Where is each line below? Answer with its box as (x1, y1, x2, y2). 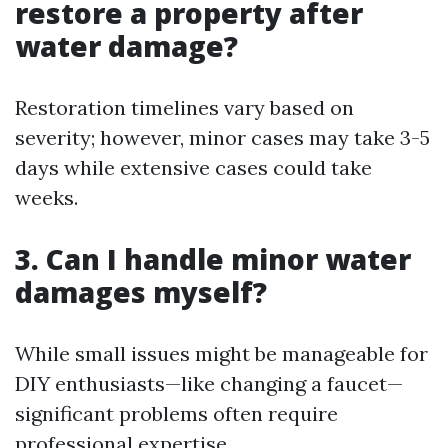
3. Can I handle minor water (15, 239, 411, 278)
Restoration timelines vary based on (15, 94, 354, 120)
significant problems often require (15, 400, 338, 426)
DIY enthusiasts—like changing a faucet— (15, 370, 403, 396)
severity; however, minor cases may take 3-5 (15, 124, 430, 150)
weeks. (15, 184, 78, 210)
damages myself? (15, 272, 267, 311)
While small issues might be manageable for (15, 340, 428, 366)
